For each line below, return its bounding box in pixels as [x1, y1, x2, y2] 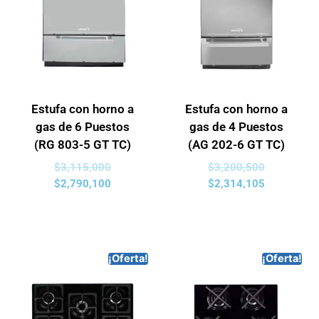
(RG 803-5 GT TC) [34, 137, 131, 152]
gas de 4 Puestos [189, 120, 283, 134]
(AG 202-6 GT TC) [188, 137, 285, 152]
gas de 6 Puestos [36, 120, 130, 134]
